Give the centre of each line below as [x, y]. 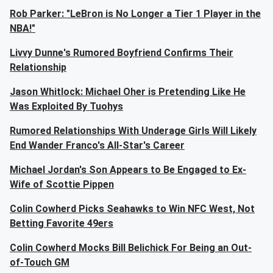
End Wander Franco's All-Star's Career [97, 146]
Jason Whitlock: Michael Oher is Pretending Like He [128, 92]
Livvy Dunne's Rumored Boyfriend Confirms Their [122, 53]
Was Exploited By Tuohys [66, 107]
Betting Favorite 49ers [62, 224]
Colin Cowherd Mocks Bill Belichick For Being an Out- [131, 248]
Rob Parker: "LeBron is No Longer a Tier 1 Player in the [135, 14]
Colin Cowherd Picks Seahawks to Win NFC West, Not [132, 209]
